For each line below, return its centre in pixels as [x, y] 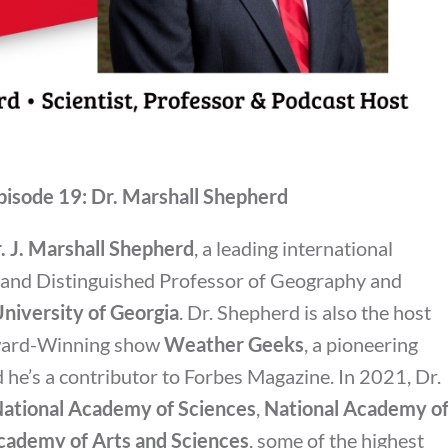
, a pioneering [361, 343]
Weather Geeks [234, 343]
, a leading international [293, 247]
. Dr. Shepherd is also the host [305, 311]
